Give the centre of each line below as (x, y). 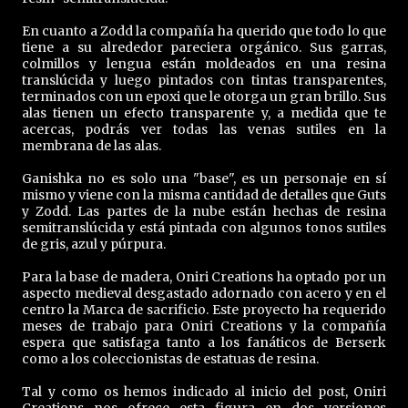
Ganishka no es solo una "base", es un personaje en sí (204, 179)
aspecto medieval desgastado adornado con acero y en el (204, 294)
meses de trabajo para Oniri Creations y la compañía (204, 326)
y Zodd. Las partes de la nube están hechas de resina (204, 212)
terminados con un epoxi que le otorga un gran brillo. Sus (204, 97)
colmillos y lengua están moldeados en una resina (204, 64)
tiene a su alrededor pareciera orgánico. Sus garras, (204, 48)
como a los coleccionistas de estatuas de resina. (170, 359)
